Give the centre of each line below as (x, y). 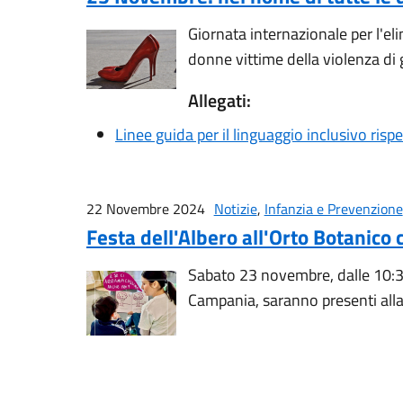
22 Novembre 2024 (146, 208)
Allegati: (219, 100)
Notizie (235, 208)
